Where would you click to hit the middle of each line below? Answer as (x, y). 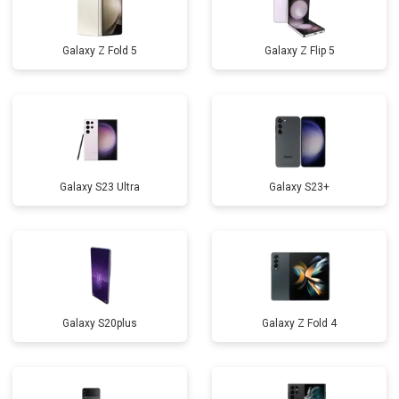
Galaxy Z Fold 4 (299, 323)
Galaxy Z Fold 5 (100, 51)
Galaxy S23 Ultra (100, 187)
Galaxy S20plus (100, 323)
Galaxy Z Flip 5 (299, 51)
